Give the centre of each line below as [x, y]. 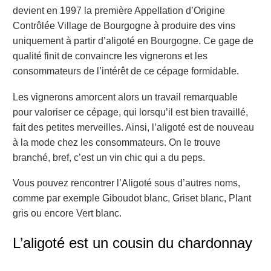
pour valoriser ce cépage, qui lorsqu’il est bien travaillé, [130, 112]
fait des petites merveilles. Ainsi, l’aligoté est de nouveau [133, 127]
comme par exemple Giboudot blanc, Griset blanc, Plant [132, 198]
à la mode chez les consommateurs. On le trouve [117, 142]
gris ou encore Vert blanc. [67, 214]
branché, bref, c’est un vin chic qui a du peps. [109, 157]
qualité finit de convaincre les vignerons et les [110, 56]
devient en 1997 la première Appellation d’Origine [119, 11]
